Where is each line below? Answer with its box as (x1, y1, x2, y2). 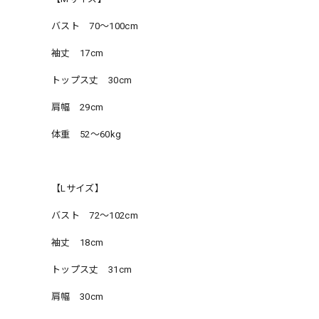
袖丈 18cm (51, 236, 104, 248)
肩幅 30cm (51, 291, 104, 302)
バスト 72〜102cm (51, 209, 138, 221)
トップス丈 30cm (51, 74, 132, 85)
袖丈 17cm (51, 47, 104, 58)
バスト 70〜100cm (51, 20, 138, 31)
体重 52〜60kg (51, 128, 122, 140)
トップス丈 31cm (51, 263, 132, 275)
